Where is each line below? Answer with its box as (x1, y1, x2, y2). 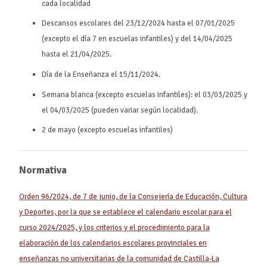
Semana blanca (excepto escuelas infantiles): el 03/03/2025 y (42, 89, 248, 100)
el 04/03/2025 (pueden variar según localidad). (42, 105, 198, 115)
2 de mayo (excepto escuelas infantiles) (42, 125, 173, 135)
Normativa (18, 164, 67, 177)
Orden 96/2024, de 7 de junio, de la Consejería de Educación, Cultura (18, 191, 247, 201)
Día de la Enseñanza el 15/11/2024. (42, 70, 161, 80)
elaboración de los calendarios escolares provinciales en (18, 238, 207, 248)
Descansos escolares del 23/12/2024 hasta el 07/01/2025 (42, 18, 235, 29)
